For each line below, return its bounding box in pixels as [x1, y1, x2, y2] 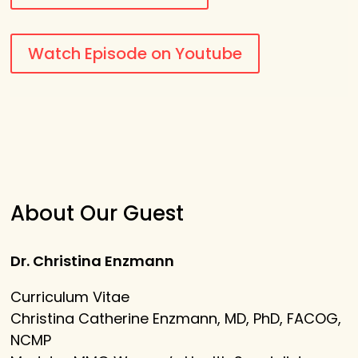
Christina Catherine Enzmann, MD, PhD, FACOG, [10, 308, 342, 329]
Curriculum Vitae [10, 287, 130, 308]
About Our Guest [10, 199, 185, 229]
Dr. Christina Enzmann [10, 251, 175, 272]
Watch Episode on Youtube [28, 42, 243, 66]
